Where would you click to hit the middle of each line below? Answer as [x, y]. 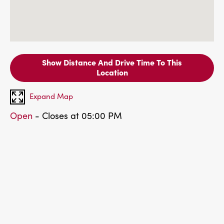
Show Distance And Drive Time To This [112, 62]
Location [112, 72]
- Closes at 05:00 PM [77, 115]
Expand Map [51, 96]
